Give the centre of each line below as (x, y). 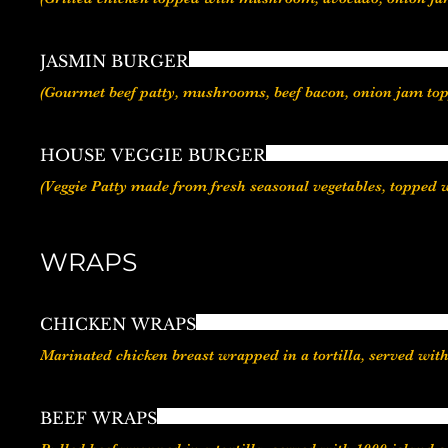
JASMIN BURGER (114, 61)
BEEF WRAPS (98, 418)
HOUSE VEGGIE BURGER (153, 155)
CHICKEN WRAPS (118, 324)
